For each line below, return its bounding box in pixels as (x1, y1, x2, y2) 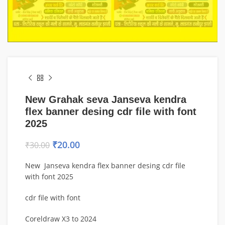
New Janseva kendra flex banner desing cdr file (25, 161, 185, 170)
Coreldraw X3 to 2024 (25, 214, 96, 223)
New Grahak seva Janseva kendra (25, 94, 186, 105)
